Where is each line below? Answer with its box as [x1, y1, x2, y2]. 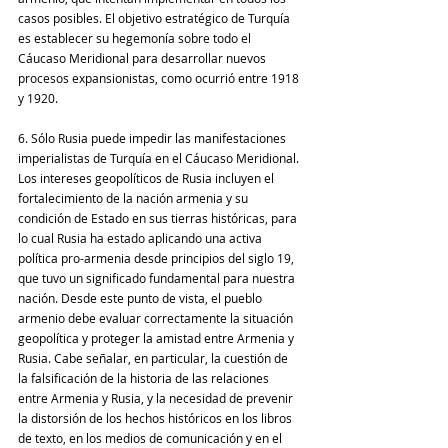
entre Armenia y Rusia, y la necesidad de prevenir [18, 390, 296, 407]
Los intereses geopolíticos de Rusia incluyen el [18, 170, 277, 187]
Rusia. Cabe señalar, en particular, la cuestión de [18, 350, 291, 367]
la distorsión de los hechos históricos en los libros [18, 410, 295, 427]
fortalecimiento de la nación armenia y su [18, 190, 251, 207]
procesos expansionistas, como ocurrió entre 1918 [18, 70, 302, 87]
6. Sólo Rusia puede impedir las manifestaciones [18, 130, 289, 147]
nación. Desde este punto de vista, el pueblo [18, 290, 265, 307]
